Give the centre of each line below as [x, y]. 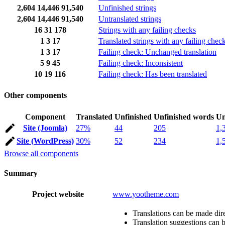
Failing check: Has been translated [153, 74]
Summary [21, 173]
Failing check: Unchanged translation [157, 52]
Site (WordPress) [45, 141]
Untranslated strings [130, 19]
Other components [35, 95]
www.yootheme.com [146, 194]
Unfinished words [184, 117]
